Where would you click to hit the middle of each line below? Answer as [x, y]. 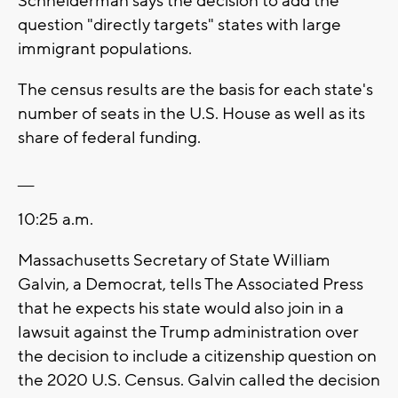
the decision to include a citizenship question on [197, 357]
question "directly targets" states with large [179, 25]
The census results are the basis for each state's [195, 90]
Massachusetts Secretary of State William [174, 261]
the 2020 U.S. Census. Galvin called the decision [199, 381]
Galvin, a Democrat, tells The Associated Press [191, 285]
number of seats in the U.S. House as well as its [191, 114]
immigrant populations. [105, 49]
